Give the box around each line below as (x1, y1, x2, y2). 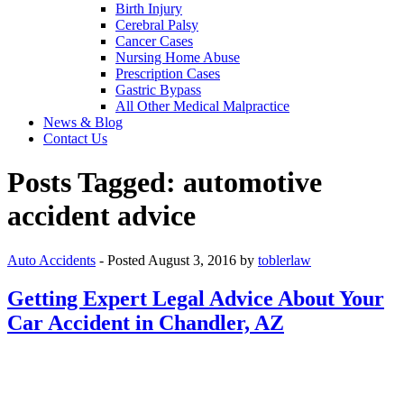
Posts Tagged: (7, 166, 176, 199)
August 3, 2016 (148, 252, 236, 268)
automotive (176, 166, 322, 199)
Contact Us (43, 130, 107, 146)
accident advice (7, 199, 196, 233)
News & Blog (43, 114, 123, 130)
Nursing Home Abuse (115, 49, 240, 65)
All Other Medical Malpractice (115, 97, 289, 114)
